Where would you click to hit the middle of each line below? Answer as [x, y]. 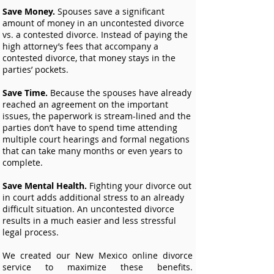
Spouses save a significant [110, 11]
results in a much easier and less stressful [89, 220]
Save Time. [25, 93]
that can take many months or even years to [92, 151]
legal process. [31, 232]
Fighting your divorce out [139, 186]
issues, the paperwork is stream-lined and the [97, 116]
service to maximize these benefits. [98, 267]
